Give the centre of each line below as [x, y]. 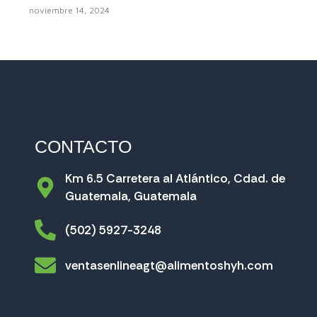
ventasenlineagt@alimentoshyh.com [169, 265]
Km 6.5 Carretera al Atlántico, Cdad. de [175, 179]
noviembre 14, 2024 [69, 11]
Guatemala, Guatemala [131, 196]
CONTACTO [83, 147]
